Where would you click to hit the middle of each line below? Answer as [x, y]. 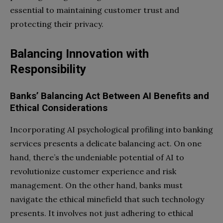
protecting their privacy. [57, 24]
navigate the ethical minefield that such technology [107, 199]
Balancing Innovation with [79, 54]
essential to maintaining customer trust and [95, 10]
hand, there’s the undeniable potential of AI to [97, 157]
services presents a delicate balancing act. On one [106, 143]
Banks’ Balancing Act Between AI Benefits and [110, 96]
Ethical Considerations [59, 108]
